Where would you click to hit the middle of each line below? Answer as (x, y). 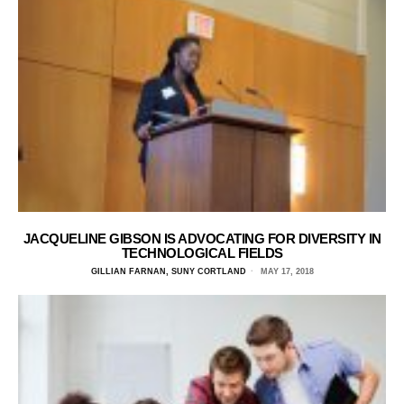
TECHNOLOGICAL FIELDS (202, 253)
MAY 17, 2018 (285, 272)
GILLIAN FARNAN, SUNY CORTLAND (168, 272)
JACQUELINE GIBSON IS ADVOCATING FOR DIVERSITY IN (202, 239)
